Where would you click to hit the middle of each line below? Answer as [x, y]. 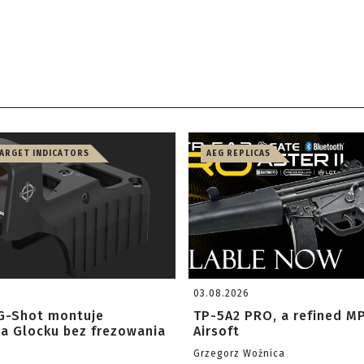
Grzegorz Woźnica [239, 353]
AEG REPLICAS [238, 154]
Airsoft [217, 331]
